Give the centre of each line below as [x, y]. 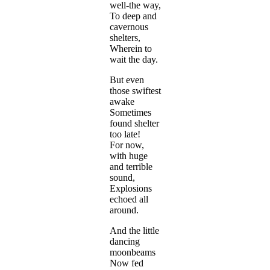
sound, [122, 178]
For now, [127, 145]
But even [127, 80]
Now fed [127, 263]
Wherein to [131, 49]
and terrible [131, 167]
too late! [125, 134]
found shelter [134, 124]
